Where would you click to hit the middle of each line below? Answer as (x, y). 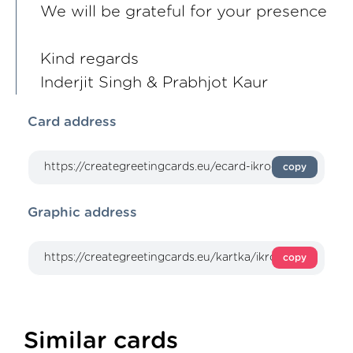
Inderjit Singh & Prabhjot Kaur (154, 83)
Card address (72, 122)
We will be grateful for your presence (184, 12)
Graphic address (82, 213)
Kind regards (89, 59)
